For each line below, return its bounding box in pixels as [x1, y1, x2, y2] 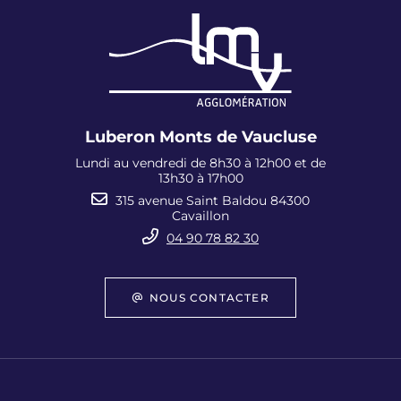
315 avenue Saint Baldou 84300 [115, 192, 310, 209]
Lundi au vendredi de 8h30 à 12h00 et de [75, 155, 326, 171]
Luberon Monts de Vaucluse [84, 127, 317, 147]
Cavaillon [172, 208, 229, 224]
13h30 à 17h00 [158, 170, 243, 186]
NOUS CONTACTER [149, 290, 269, 304]
